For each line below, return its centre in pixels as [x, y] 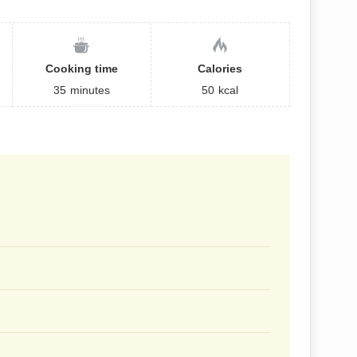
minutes [90, 90]
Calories [220, 68]
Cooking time [81, 68]
